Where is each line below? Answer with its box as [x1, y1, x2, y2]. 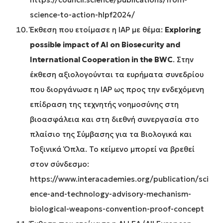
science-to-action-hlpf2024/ [30, 10, 135, 20]
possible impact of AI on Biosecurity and [30, 40, 180, 50]
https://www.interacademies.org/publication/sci [30, 174, 209, 184]
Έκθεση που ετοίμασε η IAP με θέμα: [30, 25, 165, 35]
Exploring [165, 25, 201, 35]
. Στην [173, 55, 194, 65]
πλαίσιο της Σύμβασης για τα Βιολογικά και [30, 129, 192, 139]
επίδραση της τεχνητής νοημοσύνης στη [30, 100, 179, 110]
